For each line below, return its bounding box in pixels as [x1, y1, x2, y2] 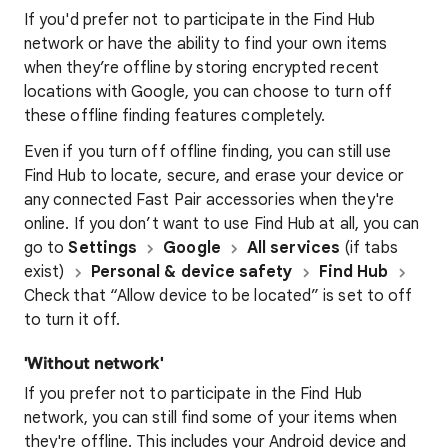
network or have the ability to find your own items [24, 34, 387, 54]
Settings [68, 238, 138, 258]
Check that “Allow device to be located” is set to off [24, 286, 413, 306]
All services [246, 238, 340, 258]
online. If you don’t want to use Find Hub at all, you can [24, 214, 420, 234]
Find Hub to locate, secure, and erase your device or [24, 166, 405, 186]
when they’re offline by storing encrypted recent [24, 58, 379, 78]
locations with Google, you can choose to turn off [24, 82, 392, 102]
